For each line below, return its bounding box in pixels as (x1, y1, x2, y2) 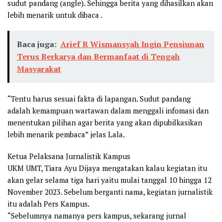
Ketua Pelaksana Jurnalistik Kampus (7, 151, 130, 161)
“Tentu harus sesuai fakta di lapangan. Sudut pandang (7, 93, 191, 104)
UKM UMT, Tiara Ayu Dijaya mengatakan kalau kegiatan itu (7, 163, 207, 173)
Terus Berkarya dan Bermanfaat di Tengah (17, 51, 180, 62)
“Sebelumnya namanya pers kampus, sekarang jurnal (7, 210, 186, 221)
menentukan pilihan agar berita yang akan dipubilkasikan (7, 117, 202, 127)
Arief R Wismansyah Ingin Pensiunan (60, 38, 204, 50)
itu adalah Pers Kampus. (7, 198, 90, 209)
